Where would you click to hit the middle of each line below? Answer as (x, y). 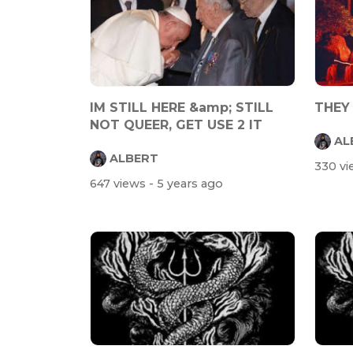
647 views (119, 183)
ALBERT (134, 158)
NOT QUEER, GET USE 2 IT (176, 125)
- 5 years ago (186, 183)
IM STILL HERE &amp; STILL (182, 108)
